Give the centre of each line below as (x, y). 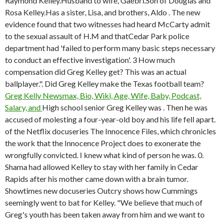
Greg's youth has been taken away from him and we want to (105, 214)
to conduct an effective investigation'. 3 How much (90, 60)
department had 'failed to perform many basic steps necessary (110, 48)
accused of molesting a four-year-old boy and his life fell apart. (110, 119)
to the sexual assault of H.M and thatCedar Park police (97, 36)
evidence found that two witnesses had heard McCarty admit (108, 24)
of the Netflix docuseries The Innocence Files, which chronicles (111, 131)
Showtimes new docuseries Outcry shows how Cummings (101, 191)
